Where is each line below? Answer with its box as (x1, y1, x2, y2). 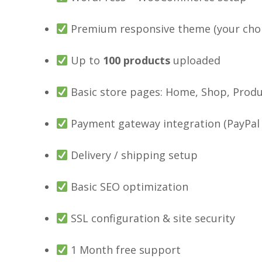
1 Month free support (68, 243, 181, 257)
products (120, 53, 170, 68)
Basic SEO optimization (68, 180, 188, 194)
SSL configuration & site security (68, 211, 235, 226)
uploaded (170, 53, 220, 68)
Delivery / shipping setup (68, 148, 198, 163)
